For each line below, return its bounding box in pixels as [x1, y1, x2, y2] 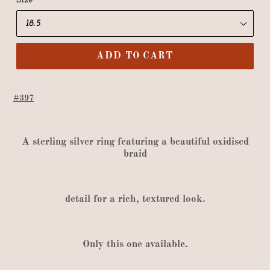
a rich [106, 194, 136, 205]
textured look [139, 194, 202, 205]
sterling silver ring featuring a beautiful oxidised [29, 137, 249, 148]
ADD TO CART [96, 51, 174, 61]
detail [64, 194, 93, 205]
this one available [103, 239, 185, 250]
